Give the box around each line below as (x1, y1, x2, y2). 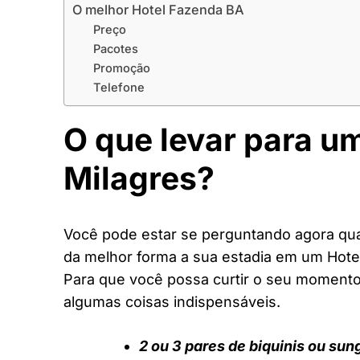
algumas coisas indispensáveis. (63, 293, 280, 311)
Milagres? (63, 158, 215, 197)
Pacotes (92, 41, 138, 56)
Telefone (92, 80, 145, 95)
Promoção (92, 60, 150, 76)
